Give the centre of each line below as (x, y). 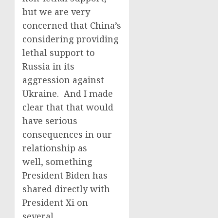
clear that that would (68, 107)
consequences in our (67, 134)
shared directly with (66, 189)
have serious (50, 121)
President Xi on (55, 202)
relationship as (55, 148)
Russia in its (48, 66)
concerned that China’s (72, 25)
